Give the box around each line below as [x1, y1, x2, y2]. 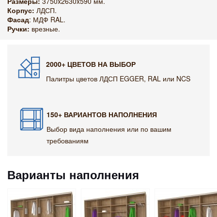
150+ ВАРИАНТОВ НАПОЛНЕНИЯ [46, 109, 157, 119]
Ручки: [7, 24, 30, 33]
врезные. [30, 24, 60, 33]
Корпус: [7, 5, 34, 15]
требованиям [46, 136, 89, 145]
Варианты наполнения [7, 166, 139, 183]
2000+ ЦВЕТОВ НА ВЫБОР [46, 59, 136, 69]
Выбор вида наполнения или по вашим [46, 124, 171, 134]
